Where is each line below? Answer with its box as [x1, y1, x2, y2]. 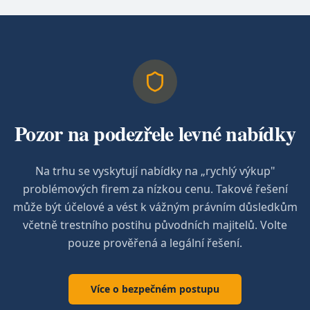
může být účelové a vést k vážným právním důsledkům [12, 199, 298, 215]
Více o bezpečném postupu [91, 282, 219, 295]
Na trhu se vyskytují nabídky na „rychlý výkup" [35, 163, 275, 179]
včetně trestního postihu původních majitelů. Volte [23, 217, 287, 232]
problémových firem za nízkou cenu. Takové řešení [22, 181, 288, 197]
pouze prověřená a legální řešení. [68, 235, 242, 250]
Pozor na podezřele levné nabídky [15, 118, 295, 148]
